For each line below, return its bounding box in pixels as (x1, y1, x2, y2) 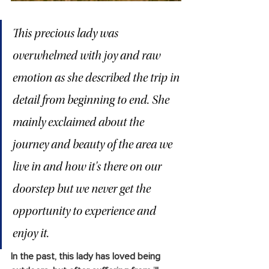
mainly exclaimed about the (13, 117, 147, 129)
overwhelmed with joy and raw (13, 50, 163, 62)
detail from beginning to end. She (13, 95, 172, 107)
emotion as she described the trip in (13, 73, 182, 85)
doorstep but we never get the (13, 184, 153, 196)
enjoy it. (13, 228, 49, 240)
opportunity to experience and (13, 206, 159, 218)
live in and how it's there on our (13, 162, 164, 174)
